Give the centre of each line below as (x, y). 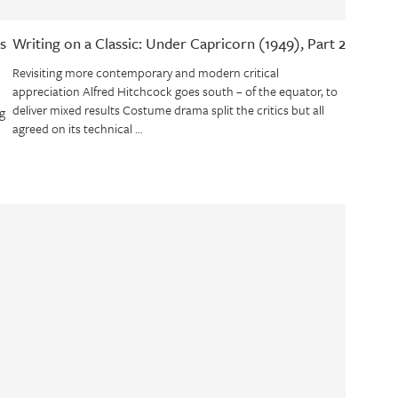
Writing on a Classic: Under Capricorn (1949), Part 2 (179, 44)
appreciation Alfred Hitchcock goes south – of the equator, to (175, 92)
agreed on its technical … (77, 129)
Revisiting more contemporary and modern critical (145, 73)
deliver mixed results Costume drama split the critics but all (168, 110)
